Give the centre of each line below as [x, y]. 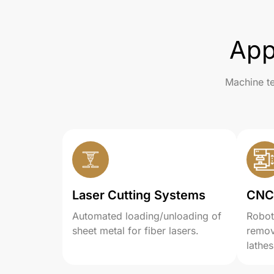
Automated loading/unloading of [147, 216]
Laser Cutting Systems [139, 195]
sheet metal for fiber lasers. [135, 231]
